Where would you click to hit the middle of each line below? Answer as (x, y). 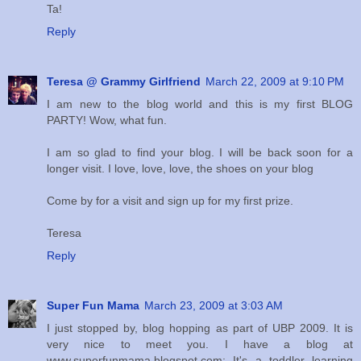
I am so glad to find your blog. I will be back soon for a (200, 153)
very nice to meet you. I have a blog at (200, 344)
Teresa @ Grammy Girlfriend (124, 82)
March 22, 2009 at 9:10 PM (275, 82)
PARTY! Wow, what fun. (107, 120)
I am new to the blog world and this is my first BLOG (200, 104)
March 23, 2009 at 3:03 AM (214, 306)
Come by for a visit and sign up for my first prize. (170, 201)
